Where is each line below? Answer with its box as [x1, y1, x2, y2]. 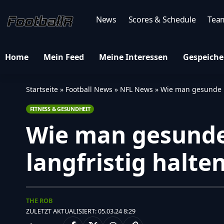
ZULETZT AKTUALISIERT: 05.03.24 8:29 [26, 206, 135, 215]
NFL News [120, 84, 153, 94]
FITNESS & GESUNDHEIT [29, 105, 90, 113]
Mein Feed [43, 51, 84, 62]
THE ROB [26, 195, 53, 205]
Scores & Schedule [128, 14, 196, 25]
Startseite [26, 84, 58, 94]
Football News [65, 84, 112, 94]
